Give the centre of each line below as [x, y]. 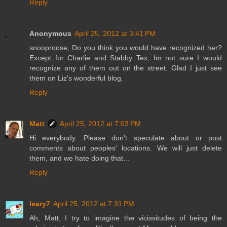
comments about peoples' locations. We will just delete [126, 148]
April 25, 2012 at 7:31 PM [94, 204]
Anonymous [50, 34]
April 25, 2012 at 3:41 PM [115, 34]
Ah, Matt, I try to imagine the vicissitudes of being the [126, 218]
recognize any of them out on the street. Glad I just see [126, 68]
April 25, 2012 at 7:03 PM [100, 124]
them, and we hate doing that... [79, 158]
